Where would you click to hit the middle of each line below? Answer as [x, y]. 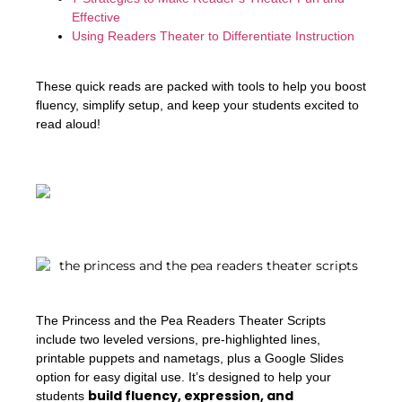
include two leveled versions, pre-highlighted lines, [178, 340]
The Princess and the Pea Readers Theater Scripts [181, 321]
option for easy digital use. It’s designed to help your [184, 377]
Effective [96, 17]
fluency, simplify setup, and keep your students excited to [197, 105]
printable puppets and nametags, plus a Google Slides [190, 358]
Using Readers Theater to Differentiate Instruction [213, 35]
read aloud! [68, 124]
